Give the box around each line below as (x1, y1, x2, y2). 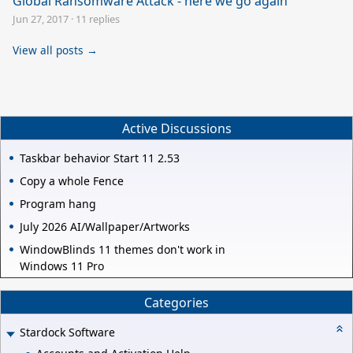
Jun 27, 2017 (13, 12, 69, 27)
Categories (144, 293, 209, 311)
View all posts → (13, 43, 98, 58)
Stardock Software (20, 325, 115, 340)
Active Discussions (121, 119, 232, 137)
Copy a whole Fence (20, 173, 124, 189)
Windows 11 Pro (20, 258, 104, 274)
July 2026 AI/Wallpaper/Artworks (20, 219, 190, 235)
